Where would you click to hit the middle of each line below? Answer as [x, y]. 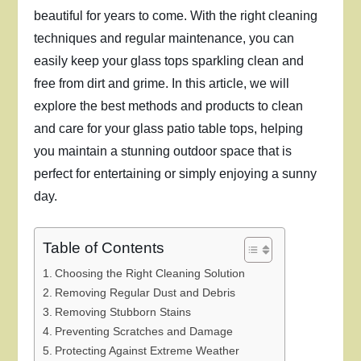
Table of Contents [104, 248]
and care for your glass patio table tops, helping [169, 129]
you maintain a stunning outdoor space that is [163, 151]
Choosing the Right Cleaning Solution [150, 273]
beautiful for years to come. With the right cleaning [176, 16]
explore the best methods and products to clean [169, 106]
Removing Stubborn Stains [123, 312]
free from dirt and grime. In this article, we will [162, 83]
